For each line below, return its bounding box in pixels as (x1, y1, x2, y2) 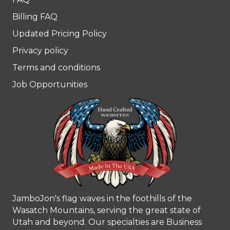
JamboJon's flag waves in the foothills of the (12, 193, 192, 203)
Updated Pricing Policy (12, 29, 107, 39)
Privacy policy (12, 46, 68, 56)
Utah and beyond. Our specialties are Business (12, 217, 202, 227)
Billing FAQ (12, 12, 57, 22)
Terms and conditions (12, 63, 100, 73)
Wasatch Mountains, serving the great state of (12, 205, 201, 215)
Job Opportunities (12, 80, 87, 90)
